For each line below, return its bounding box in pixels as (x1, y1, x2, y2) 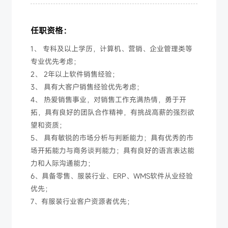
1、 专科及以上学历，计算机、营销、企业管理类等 (31, 43, 193, 53)
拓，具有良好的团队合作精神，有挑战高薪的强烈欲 (31, 107, 195, 117)
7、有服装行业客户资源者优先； (31, 196, 134, 206)
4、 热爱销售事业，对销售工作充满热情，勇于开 (31, 94, 187, 104)
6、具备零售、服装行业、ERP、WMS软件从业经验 (31, 170, 193, 181)
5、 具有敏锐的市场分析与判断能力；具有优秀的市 (31, 132, 194, 142)
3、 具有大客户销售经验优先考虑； (31, 81, 144, 92)
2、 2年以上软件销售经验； (31, 69, 120, 79)
